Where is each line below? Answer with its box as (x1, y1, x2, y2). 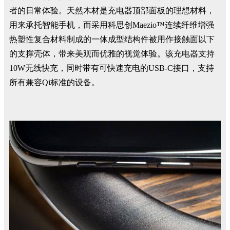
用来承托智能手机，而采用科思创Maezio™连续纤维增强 (9, 21, 214, 29)
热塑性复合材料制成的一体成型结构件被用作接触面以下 (9, 35, 215, 44)
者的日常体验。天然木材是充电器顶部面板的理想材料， (9, 6, 215, 15)
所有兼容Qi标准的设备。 (9, 78, 100, 87)
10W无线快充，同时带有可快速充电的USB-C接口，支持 (9, 64, 214, 72)
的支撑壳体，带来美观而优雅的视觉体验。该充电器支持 (9, 49, 215, 58)
